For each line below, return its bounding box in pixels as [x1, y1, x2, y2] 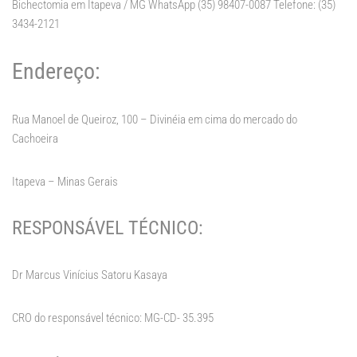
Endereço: [12, 58, 100, 85]
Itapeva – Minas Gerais [12, 175, 118, 190]
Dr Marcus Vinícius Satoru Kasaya [12, 268, 167, 283]
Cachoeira [12, 131, 58, 147]
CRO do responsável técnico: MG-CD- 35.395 [12, 311, 214, 326]
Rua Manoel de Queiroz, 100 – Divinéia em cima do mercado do [12, 112, 297, 127]
